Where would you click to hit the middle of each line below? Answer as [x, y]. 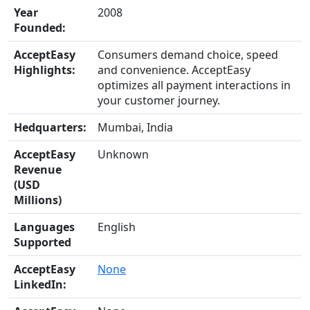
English [117, 227]
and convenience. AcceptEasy [174, 70]
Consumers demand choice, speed [188, 55]
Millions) [38, 200]
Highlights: [45, 70]
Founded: [40, 28]
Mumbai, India [135, 127]
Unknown [123, 154]
